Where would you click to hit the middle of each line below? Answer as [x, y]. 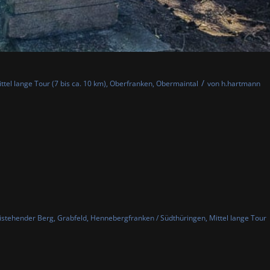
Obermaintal [177, 84]
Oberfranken [131, 84]
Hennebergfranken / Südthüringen [148, 218]
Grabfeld [72, 218]
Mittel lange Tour [238, 218]
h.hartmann [241, 84]
